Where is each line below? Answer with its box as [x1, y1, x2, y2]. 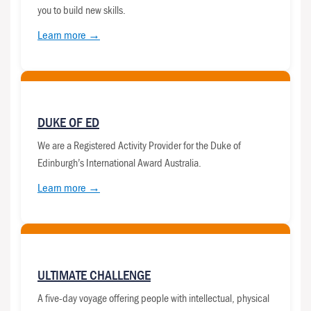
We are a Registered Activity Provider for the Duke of [37, 138, 241, 152]
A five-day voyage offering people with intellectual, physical [37, 291, 269, 305]
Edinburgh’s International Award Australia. [37, 155, 201, 169]
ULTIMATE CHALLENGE [37, 266, 151, 283]
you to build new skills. [37, 3, 126, 17]
